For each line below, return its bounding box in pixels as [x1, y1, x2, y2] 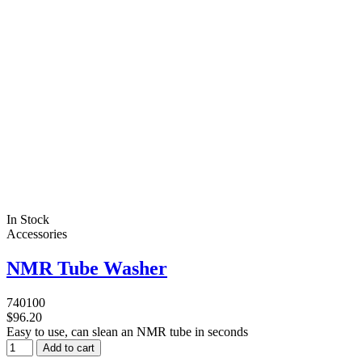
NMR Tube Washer [6, 258, 167, 280]
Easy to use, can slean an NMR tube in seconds [6, 325, 248, 339]
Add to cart [43, 342, 95, 355]
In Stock [6, 213, 49, 227]
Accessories [6, 227, 67, 242]
